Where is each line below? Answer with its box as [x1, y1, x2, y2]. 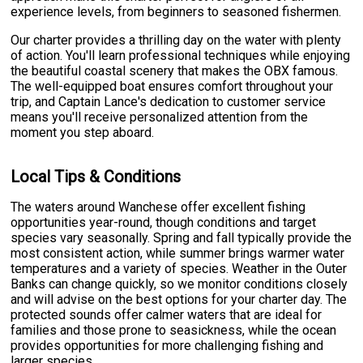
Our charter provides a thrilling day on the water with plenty [11, 32, 342, 49]
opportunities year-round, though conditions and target [11, 215, 317, 231]
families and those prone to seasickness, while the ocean [11, 322, 337, 339]
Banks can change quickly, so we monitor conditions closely [11, 276, 348, 293]
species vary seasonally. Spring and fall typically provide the [11, 230, 352, 246]
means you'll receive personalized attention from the [11, 109, 309, 126]
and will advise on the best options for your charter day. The [11, 292, 348, 308]
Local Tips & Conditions [11, 166, 181, 186]
